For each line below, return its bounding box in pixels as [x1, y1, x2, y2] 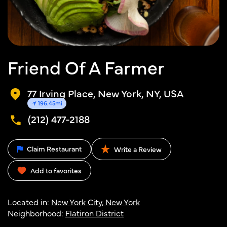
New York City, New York [51, 196, 140, 207]
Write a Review [112, 144, 162, 154]
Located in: [8, 196, 51, 207]
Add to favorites [30, 165, 82, 175]
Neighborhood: [8, 207, 65, 218]
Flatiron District [65, 207, 124, 218]
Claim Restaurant [25, 143, 82, 154]
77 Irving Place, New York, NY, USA [27, 86, 184, 100]
